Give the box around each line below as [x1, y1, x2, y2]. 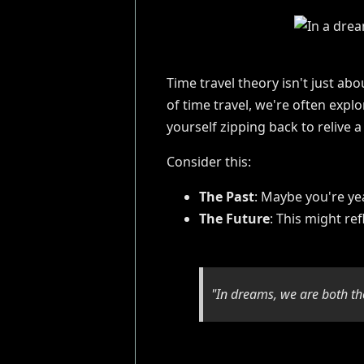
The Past [198, 188, 254, 206]
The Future [198, 210, 270, 228]
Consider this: [166, 153, 251, 171]
